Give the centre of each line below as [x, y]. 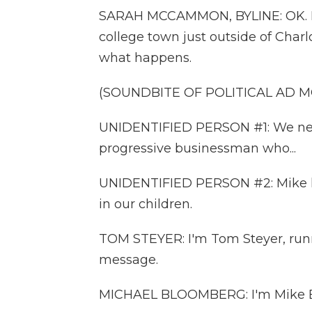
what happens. [145, 58]
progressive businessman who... [197, 148]
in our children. [146, 204]
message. [128, 260]
